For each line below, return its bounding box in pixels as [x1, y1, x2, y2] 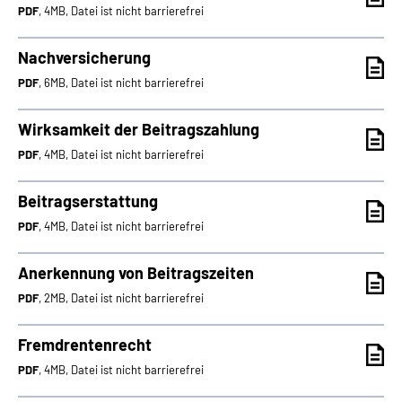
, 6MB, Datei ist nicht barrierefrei [39, 75, 204, 90]
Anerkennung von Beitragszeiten [18, 263, 254, 283]
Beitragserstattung [18, 191, 158, 211]
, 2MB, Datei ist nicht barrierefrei [39, 291, 204, 305]
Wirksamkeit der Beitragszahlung [18, 119, 259, 139]
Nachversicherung [18, 48, 151, 67]
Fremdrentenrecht [18, 335, 152, 354]
